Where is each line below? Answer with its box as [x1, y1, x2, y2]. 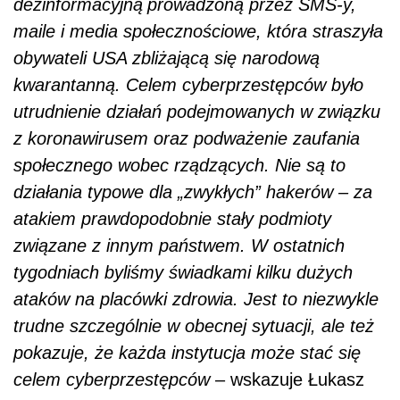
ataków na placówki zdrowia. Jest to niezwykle [13, 288, 379, 309]
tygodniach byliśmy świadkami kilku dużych [13, 262, 353, 282]
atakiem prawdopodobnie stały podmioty [13, 208, 331, 229]
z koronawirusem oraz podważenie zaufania [13, 128, 360, 148]
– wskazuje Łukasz [215, 369, 364, 389]
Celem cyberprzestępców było [126, 74, 363, 95]
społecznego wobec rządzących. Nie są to [13, 154, 346, 175]
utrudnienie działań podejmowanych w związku [13, 101, 380, 121]
